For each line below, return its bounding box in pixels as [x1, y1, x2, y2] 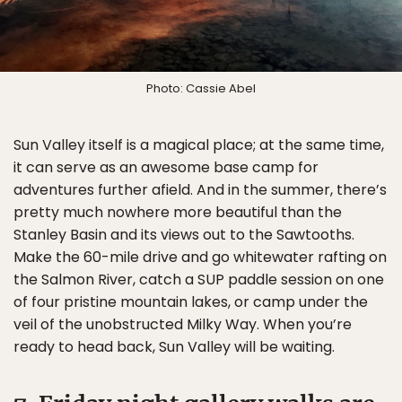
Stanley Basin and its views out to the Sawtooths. [13, 224, 354, 246]
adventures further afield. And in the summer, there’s [13, 179, 387, 201]
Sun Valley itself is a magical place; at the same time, [13, 135, 384, 156]
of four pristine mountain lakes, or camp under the [13, 292, 368, 313]
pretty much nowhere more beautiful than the [13, 202, 342, 223]
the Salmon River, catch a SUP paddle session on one [13, 269, 384, 291]
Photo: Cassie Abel [146, 80, 256, 98]
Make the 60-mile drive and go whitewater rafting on [13, 247, 387, 268]
